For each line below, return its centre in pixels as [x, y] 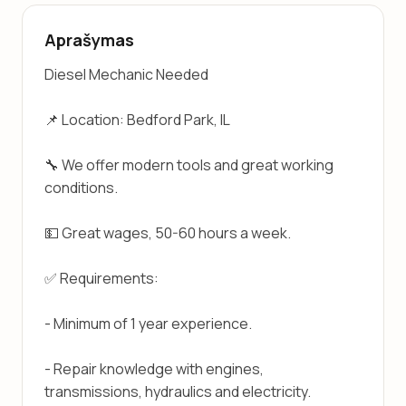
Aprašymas [89, 40]
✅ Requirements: [101, 278]
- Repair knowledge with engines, [154, 369]
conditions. [81, 188]
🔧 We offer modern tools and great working [189, 165]
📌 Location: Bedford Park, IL [137, 120]
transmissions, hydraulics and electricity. [178, 391]
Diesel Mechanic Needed [126, 74]
